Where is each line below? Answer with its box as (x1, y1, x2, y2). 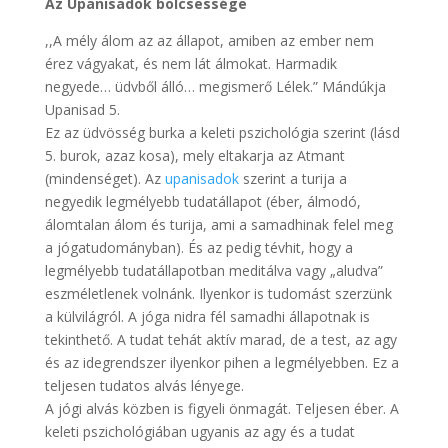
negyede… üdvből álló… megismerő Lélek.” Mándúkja (44, 76, 386, 96)
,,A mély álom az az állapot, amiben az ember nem (44, 30, 374, 50)
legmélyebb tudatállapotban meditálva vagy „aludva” (44, 260, 383, 280)
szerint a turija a (242, 168, 347, 188)
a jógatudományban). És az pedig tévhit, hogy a (44, 237, 353, 257)
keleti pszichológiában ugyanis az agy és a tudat (44, 421, 355, 441)
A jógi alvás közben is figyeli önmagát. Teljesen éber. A (44, 398, 399, 418)
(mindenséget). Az (44, 168, 165, 188)
